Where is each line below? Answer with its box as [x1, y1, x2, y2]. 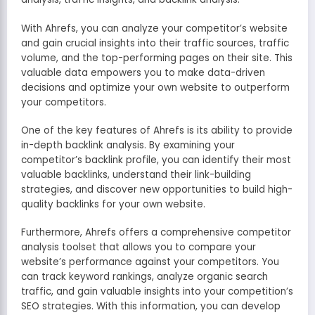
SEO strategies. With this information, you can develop [21, 300, 281, 314]
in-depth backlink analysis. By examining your [21, 138, 235, 152]
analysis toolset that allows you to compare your [21, 240, 256, 255]
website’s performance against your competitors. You [21, 255, 279, 269]
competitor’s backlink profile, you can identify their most [21, 153, 291, 167]
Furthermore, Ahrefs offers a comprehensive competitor [21, 226, 291, 240]
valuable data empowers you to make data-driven [21, 65, 265, 79]
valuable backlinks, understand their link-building [21, 167, 251, 181]
